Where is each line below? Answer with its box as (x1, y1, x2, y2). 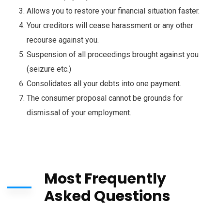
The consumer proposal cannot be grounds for (27, 93, 183, 103)
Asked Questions (44, 186, 170, 206)
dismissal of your (27, 108, 86, 117)
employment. (86, 108, 131, 117)
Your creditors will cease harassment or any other (27, 21, 193, 30)
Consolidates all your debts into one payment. (27, 79, 181, 88)
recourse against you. (27, 35, 99, 45)
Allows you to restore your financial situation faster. (27, 6, 200, 15)
